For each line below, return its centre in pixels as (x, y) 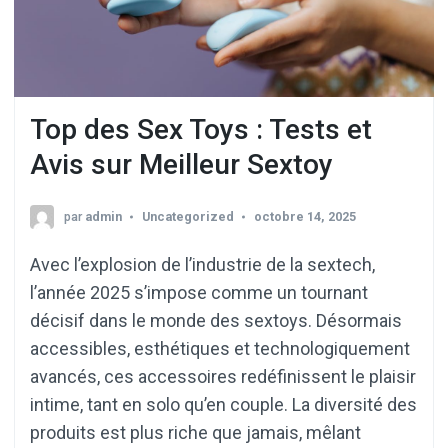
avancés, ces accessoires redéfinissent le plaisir (223, 376)
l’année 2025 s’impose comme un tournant (199, 292)
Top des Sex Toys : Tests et (201, 129)
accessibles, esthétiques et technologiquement (220, 348)
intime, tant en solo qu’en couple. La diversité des (223, 404)
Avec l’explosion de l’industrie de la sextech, (202, 264)
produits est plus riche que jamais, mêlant (195, 432)
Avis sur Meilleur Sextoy (181, 164)
